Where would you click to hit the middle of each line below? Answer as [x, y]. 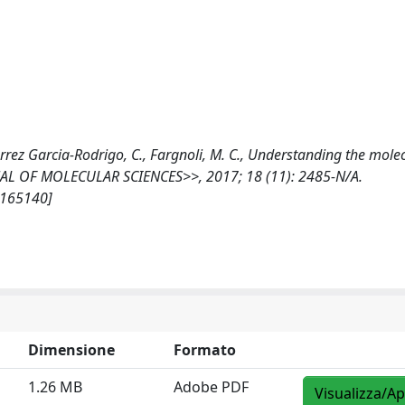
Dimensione [71, 350]
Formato [205, 350]
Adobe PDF [211, 387]
